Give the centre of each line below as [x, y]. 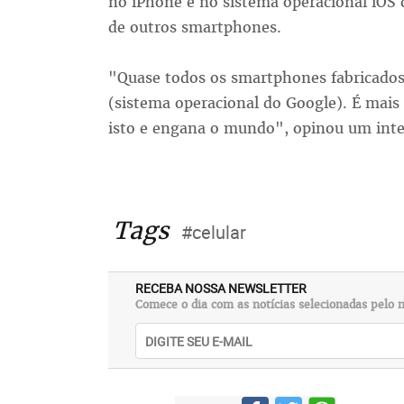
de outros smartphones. [194, 27]
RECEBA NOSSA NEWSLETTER [220, 288]
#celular [213, 232]
